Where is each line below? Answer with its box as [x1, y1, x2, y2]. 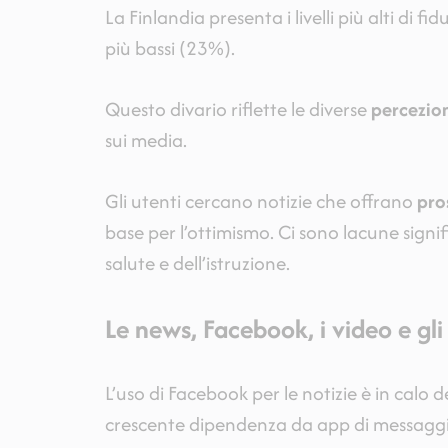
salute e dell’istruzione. [104, 248, 290, 277]
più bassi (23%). [104, 33, 235, 62]
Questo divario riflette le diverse [104, 94, 371, 123]
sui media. [104, 125, 187, 154]
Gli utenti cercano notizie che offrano [104, 186, 417, 215]
